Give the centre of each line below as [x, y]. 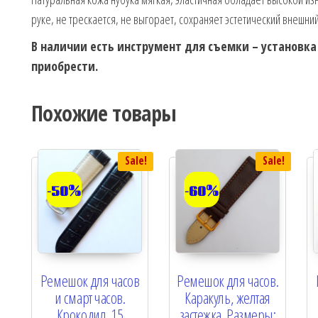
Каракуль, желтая [228, 298]
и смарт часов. [90, 298]
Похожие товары [104, 114]
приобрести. [65, 66]
